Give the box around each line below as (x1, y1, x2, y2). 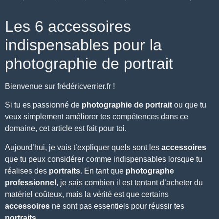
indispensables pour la (5, 36, 162, 54)
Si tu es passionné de (5, 101, 82, 109)
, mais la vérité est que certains (62, 190, 169, 198)
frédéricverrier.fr (57, 82, 111, 90)
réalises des (5, 166, 49, 175)
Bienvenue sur (5, 82, 57, 90)
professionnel (5, 178, 56, 187)
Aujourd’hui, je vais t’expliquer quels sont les (5, 143, 161, 152)
